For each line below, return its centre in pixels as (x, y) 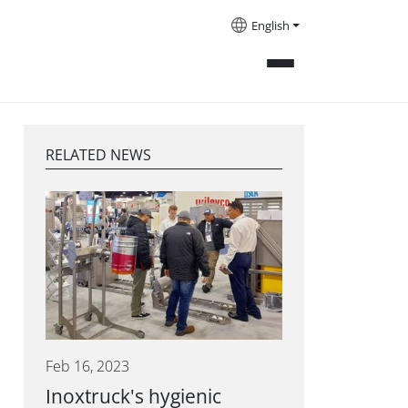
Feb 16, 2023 (87, 367)
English (271, 26)
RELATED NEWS (98, 155)
